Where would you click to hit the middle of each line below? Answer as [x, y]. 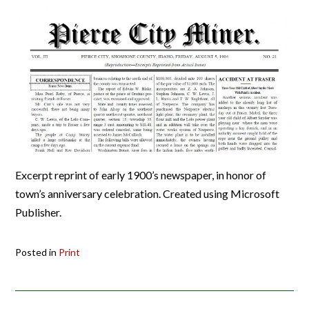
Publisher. [38, 212]
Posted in [37, 252]
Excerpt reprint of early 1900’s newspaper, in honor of [141, 175]
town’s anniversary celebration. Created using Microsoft [147, 193]
